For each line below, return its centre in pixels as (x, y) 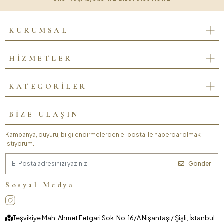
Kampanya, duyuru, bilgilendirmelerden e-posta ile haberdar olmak (103, 134)
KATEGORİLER (48, 87)
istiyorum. (20, 143)
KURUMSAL (39, 31)
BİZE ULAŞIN (44, 115)
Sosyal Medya (40, 185)
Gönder (199, 163)
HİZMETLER (41, 59)
